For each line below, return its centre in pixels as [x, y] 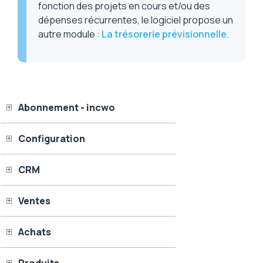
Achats [35, 232]
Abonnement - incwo [67, 108]
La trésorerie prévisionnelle [164, 34]
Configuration [52, 139]
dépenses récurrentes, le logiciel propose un [136, 20]
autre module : [70, 34]
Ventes [34, 201]
